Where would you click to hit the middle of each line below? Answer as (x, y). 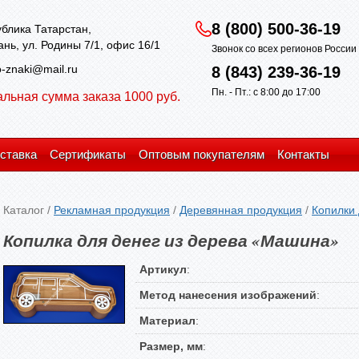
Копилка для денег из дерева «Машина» (171, 240)
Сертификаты (88, 154)
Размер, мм (171, 346)
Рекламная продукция (112, 210)
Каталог (24, 210)
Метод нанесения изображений (228, 295)
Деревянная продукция (241, 210)
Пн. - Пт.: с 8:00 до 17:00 (266, 92)
